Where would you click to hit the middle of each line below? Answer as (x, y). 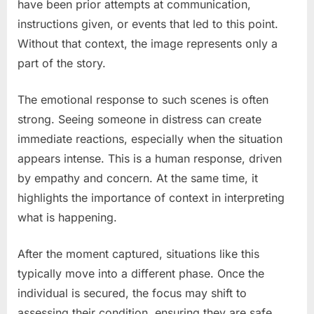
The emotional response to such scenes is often (143, 99)
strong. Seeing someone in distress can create (139, 119)
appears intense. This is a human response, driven (150, 158)
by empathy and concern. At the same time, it (138, 178)
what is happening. (67, 217)
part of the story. (62, 63)
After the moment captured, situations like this (138, 253)
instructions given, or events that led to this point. (148, 23)
